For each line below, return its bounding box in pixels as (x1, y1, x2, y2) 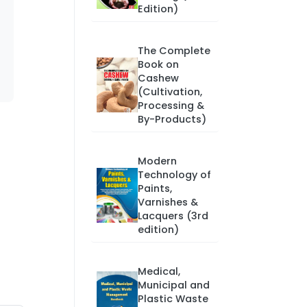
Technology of (137, 168, 211, 182)
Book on (137, 58, 179, 71)
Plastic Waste (137, 292, 208, 306)
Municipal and (137, 278, 210, 292)
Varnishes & (137, 195, 198, 209)
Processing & (137, 99, 204, 112)
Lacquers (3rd (137, 209, 208, 223)
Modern (137, 154, 177, 168)
